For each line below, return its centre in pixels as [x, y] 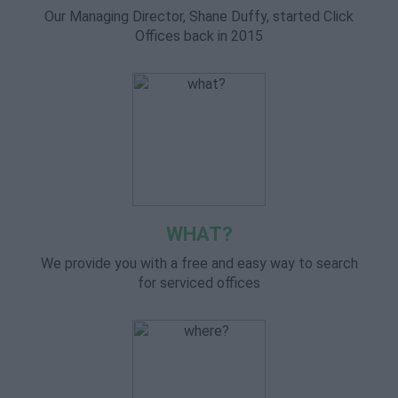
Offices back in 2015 [199, 36]
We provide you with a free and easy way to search [199, 263]
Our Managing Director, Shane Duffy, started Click [199, 16]
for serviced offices [199, 283]
